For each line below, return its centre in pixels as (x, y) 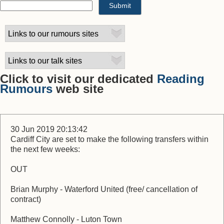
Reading (181, 79)
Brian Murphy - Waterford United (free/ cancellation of (104, 189)
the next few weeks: (45, 149)
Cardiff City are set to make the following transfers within (109, 139)
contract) (26, 199)
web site (78, 89)
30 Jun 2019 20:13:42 (49, 129)
